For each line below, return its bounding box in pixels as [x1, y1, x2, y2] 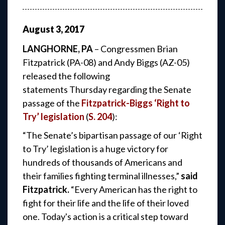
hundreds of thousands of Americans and [23, 157, 182, 168]
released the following [23, 70, 110, 82]
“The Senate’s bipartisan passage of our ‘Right [23, 130, 202, 141]
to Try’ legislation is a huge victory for [23, 143, 168, 155]
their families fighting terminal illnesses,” [23, 170, 181, 182]
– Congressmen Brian [94, 43, 178, 55]
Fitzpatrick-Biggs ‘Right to [81, 97, 190, 109]
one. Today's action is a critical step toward [23, 211, 188, 222]
